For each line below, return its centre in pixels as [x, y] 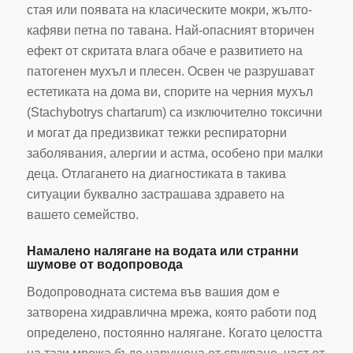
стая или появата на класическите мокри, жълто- [169, 10]
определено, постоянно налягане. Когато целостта [174, 333]
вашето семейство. [82, 215]
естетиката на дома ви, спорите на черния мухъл [169, 92]
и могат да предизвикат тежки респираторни [156, 133]
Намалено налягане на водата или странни [162, 251]
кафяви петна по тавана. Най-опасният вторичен [170, 31]
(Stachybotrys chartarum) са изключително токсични [174, 113]
